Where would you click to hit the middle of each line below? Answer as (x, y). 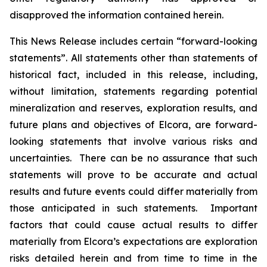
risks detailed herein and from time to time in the (133, 258)
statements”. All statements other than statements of (133, 58)
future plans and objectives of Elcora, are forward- (133, 125)
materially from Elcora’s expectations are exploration (133, 241)
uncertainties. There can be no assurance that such (133, 158)
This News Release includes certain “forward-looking (133, 41)
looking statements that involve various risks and (133, 141)
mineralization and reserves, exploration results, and (133, 108)
